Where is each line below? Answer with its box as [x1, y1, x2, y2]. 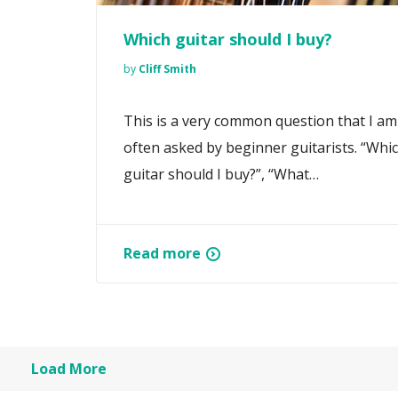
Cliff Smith [139, 61, 196, 77]
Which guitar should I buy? [123, 28, 332, 51]
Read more [123, 243, 201, 264]
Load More [31, 358, 107, 378]
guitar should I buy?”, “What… [123, 164, 319, 185]
